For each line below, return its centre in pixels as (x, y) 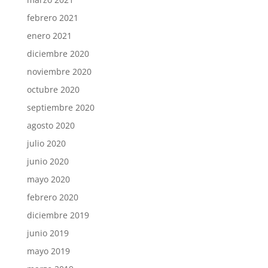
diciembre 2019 (58, 215)
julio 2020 (46, 144)
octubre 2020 (53, 90)
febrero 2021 (52, 18)
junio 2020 (48, 162)
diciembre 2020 (58, 54)
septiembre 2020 (60, 108)
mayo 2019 (48, 251)
